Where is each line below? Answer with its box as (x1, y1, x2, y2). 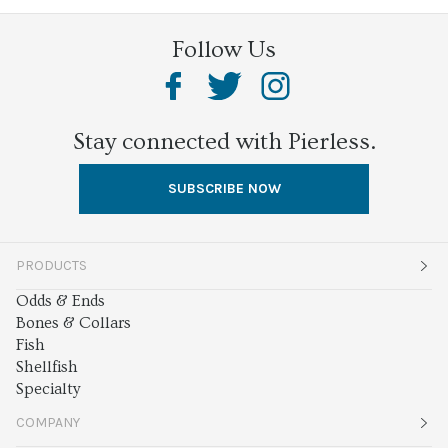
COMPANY (16, 414, 80, 431)
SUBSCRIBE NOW (167, 180, 281, 197)
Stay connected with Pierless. (72, 128, 376, 155)
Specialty (16, 380, 80, 398)
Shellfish (16, 358, 78, 376)
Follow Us (172, 36, 276, 63)
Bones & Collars (16, 314, 131, 332)
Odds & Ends (16, 292, 105, 310)
